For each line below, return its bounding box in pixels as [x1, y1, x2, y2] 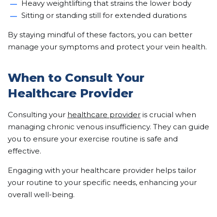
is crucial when [140, 110, 196, 120]
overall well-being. [8, 190, 75, 200]
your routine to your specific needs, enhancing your [8, 178, 197, 187]
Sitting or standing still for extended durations [21, 11, 186, 20]
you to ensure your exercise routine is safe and [8, 134, 178, 144]
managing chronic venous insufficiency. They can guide [8, 122, 209, 132]
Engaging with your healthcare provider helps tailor [8, 166, 196, 175]
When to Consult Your [8, 71, 144, 85]
